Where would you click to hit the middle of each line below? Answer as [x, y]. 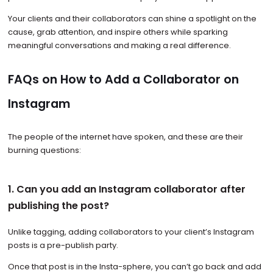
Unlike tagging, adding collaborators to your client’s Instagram [131, 232]
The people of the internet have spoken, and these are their [125, 137]
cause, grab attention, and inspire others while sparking [118, 32]
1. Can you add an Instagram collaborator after [126, 189]
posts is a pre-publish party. [64, 246]
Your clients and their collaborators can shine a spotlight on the [132, 18]
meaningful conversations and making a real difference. [120, 45]
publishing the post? [58, 205]
